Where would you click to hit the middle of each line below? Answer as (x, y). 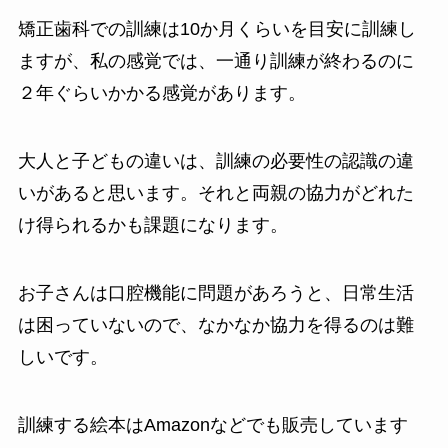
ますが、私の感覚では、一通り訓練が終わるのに (215, 61)
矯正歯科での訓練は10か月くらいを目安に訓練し (216, 29)
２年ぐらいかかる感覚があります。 (161, 93)
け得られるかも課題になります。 (152, 225)
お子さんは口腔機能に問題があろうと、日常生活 (215, 292)
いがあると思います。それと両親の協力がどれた (215, 193)
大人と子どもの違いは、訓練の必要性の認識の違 (215, 161)
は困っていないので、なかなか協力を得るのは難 (215, 324)
